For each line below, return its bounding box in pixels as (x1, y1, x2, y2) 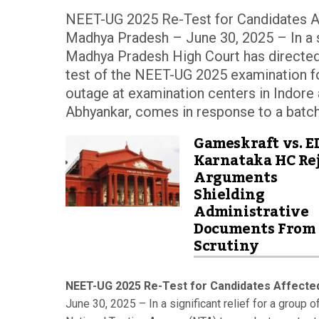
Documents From (194, 214, 315, 244)
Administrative (194, 197, 309, 226)
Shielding (194, 180, 265, 209)
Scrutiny (194, 231, 258, 261)
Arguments (194, 163, 278, 192)
